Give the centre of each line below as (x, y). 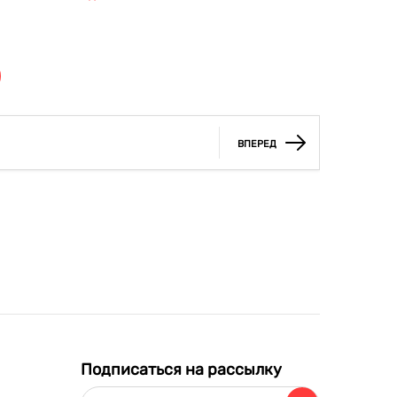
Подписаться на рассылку (181, 370)
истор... (97, 10)
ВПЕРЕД (257, 144)
